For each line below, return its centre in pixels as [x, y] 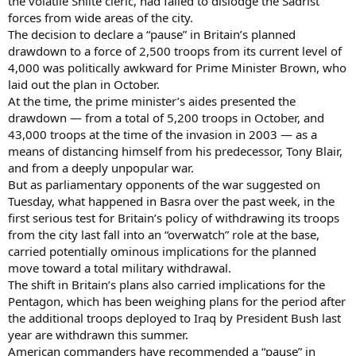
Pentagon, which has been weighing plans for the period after [177, 301]
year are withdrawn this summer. [98, 334]
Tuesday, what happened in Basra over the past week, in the [171, 201]
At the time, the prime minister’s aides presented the [152, 101]
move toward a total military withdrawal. [120, 267]
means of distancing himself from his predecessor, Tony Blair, [175, 151]
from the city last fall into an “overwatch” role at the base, [164, 234]
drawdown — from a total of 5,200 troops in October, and [166, 117]
